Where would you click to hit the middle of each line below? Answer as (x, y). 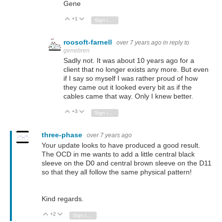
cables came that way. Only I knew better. (128, 96)
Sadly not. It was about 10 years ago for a (129, 60)
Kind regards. (63, 199)
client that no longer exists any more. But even (136, 69)
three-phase (63, 135)
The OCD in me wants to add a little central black (118, 154)
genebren (77, 50)
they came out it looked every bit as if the (128, 87)
